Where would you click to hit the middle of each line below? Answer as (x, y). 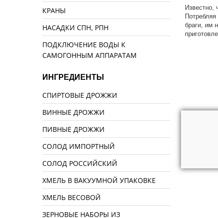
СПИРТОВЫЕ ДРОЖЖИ (80, 95)
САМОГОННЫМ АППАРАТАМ (90, 55)
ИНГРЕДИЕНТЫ (73, 77)
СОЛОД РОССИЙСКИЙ (80, 163)
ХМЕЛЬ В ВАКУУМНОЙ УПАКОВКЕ (99, 180)
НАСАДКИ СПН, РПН (75, 27)
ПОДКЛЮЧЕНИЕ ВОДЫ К (84, 45)
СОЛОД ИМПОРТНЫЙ (79, 146)
